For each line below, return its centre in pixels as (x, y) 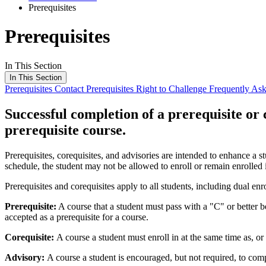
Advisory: (26, 257)
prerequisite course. (65, 130)
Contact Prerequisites (95, 88)
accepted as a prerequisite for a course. (77, 217)
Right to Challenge (172, 88)
